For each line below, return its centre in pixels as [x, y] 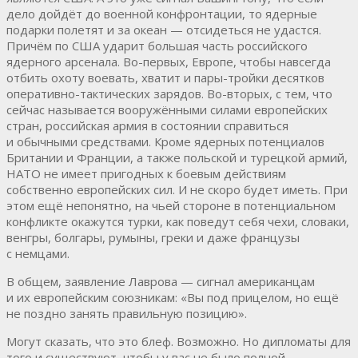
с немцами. [38, 253]
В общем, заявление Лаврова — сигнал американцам [161, 281]
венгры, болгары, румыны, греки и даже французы [153, 237]
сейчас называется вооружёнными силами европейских [167, 109]
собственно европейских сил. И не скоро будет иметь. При [177, 189]
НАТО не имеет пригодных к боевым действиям [146, 173]
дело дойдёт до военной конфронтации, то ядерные [162, 13]
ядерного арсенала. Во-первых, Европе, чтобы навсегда [169, 61]
